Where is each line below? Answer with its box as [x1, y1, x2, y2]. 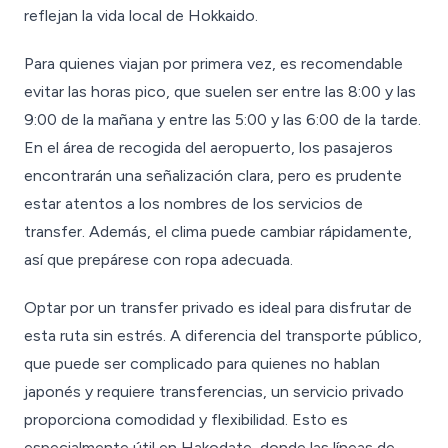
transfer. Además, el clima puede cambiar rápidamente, [24, 222, 412, 241]
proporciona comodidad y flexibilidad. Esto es [24, 410, 348, 429]
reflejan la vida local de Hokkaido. [24, 6, 258, 25]
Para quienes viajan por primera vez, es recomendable [24, 54, 403, 73]
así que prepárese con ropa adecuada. [24, 250, 293, 269]
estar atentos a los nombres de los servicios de [24, 194, 363, 213]
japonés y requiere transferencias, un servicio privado [24, 382, 404, 401]
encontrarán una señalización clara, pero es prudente [24, 166, 402, 185]
